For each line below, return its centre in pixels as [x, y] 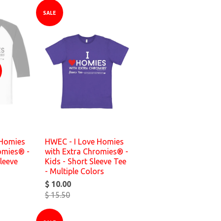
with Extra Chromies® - [87, 151]
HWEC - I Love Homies [84, 142]
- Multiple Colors [74, 171]
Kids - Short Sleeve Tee [86, 161]
